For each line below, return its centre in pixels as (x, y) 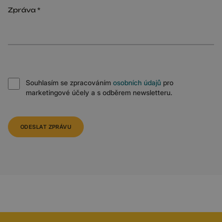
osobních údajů (137, 82)
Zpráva (22, 10)
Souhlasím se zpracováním (69, 82)
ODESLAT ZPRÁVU (46, 127)
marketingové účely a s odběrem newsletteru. (99, 92)
